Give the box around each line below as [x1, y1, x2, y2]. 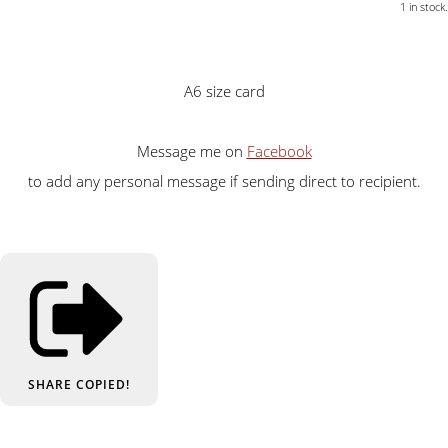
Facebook [246, 140, 312, 161]
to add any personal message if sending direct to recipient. [27, 170, 421, 191]
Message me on [136, 140, 247, 161]
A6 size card [183, 80, 265, 101]
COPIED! [76, 376, 130, 394]
